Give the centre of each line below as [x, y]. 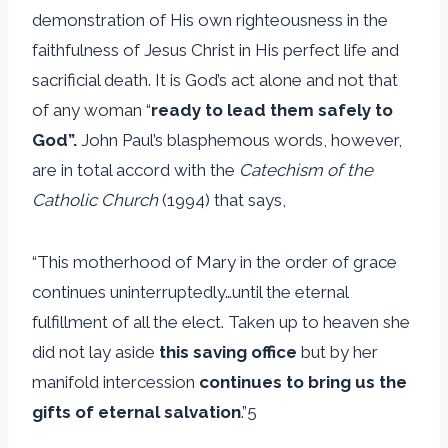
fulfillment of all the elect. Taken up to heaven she [221, 321]
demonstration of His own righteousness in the [210, 19]
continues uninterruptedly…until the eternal [190, 291]
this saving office [230, 351]
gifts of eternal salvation [136, 411]
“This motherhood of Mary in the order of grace [214, 261]
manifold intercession [115, 381]
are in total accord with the [135, 169]
